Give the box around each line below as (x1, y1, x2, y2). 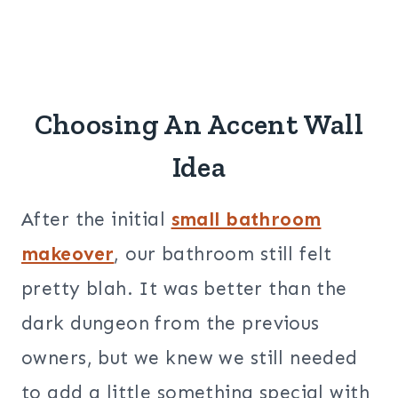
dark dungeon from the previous (21, 312, 320, 336)
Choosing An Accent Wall (34, 107, 364, 142)
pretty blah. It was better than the (21, 277, 347, 301)
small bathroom (171, 208, 322, 232)
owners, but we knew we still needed (21, 346, 358, 370)
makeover (21, 243, 115, 267)
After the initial (21, 208, 171, 232)
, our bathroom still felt (114, 243, 332, 267)
